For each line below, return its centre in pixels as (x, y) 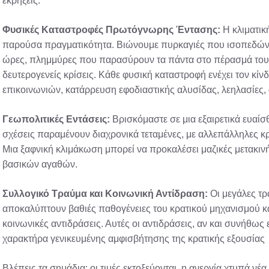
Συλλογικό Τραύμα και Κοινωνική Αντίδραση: (105, 193)
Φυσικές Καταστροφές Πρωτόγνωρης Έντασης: (111, 29)
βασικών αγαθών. (40, 164)
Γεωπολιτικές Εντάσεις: (56, 119)
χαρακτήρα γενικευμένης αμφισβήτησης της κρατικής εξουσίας (134, 238)
